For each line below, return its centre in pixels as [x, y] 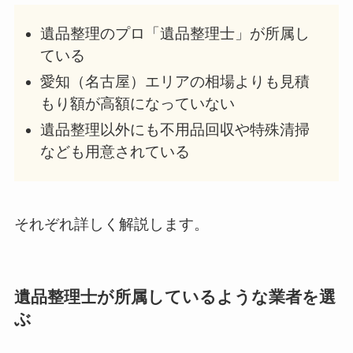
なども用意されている [115, 151]
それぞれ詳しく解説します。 [111, 224]
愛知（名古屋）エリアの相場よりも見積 [175, 81]
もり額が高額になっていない [137, 103]
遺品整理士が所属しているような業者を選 [175, 296]
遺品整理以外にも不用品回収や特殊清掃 [175, 129]
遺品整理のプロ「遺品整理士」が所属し [175, 34]
